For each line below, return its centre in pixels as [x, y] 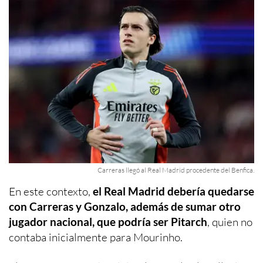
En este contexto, [50, 191]
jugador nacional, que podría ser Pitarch [108, 221]
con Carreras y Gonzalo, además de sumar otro [125, 206]
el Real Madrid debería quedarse [172, 191]
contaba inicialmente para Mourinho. [96, 237]
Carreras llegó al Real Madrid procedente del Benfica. [176, 170]
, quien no [230, 222]
